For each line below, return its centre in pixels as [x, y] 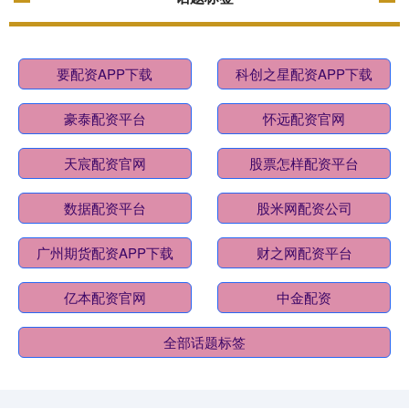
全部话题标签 [204, 342]
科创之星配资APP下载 [304, 74]
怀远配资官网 [304, 119]
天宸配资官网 [105, 163]
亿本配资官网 [105, 298]
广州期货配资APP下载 [105, 253]
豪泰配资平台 [105, 119]
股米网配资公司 [304, 208]
